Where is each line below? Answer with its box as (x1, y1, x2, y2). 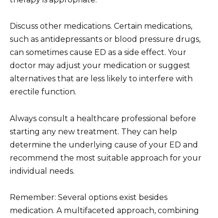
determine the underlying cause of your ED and (10, 140, 198, 149)
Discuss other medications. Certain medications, (10, 21, 192, 31)
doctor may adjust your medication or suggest (10, 61, 190, 71)
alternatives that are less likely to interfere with (10, 74, 193, 84)
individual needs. (10, 166, 74, 176)
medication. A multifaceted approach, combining (10, 205, 199, 215)
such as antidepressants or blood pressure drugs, (10, 35, 200, 44)
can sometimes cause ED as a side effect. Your (10, 48, 186, 57)
